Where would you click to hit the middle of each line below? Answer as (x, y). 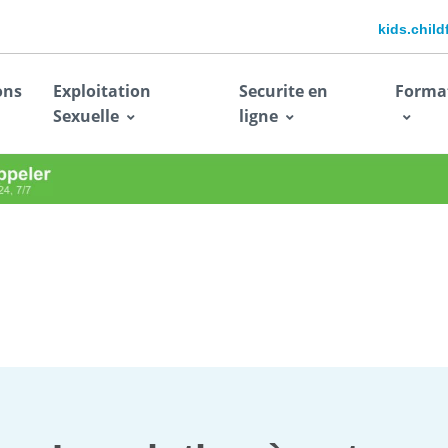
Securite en (284, 90)
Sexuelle (85, 115)
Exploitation (101, 90)
